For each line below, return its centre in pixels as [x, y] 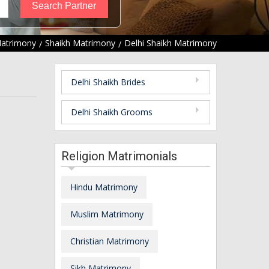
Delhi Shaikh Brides [108, 82]
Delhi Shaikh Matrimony [171, 43]
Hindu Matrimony [104, 187]
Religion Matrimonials [119, 156]
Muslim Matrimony [107, 214]
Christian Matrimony [110, 241]
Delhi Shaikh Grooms [112, 112]
